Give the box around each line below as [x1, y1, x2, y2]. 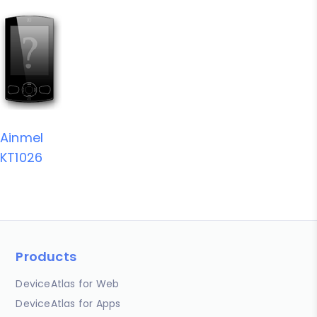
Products [16, 247, 77, 265]
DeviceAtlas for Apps [16, 296, 121, 311]
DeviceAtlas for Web [16, 276, 120, 291]
